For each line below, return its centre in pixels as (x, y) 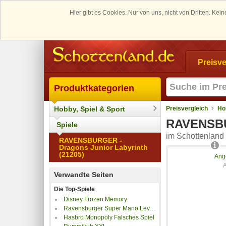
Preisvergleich (187, 108)
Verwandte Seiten (84, 174)
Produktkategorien (94, 88)
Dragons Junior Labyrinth (103, 147)
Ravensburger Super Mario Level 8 (107, 208)
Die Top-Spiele (74, 189)
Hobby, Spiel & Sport (90, 109)
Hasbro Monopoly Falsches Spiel (109, 217)
